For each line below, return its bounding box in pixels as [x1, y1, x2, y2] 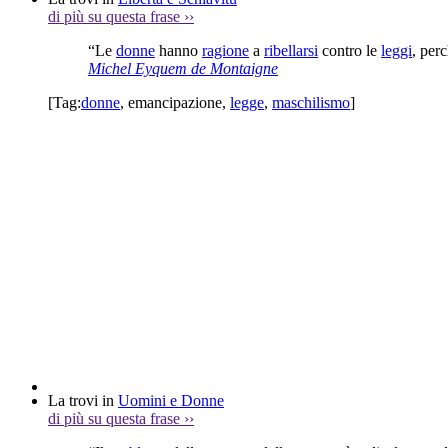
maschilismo [272, 93, 350, 111]
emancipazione [128, 93, 222, 111]
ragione [202, 41, 249, 59]
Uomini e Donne [118, 391, 224, 409]
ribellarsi [264, 41, 318, 59]
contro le [318, 41, 381, 59]
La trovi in [48, 391, 118, 409]
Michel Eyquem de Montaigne [88, 59, 278, 77]
